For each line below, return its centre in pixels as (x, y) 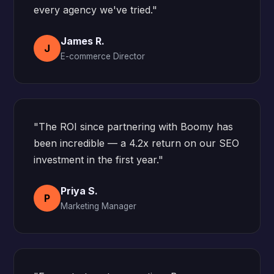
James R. (83, 41)
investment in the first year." (99, 160)
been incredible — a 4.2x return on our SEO (137, 143)
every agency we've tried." (96, 10)
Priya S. (80, 191)
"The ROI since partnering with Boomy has (134, 127)
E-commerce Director (103, 56)
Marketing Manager (99, 206)
